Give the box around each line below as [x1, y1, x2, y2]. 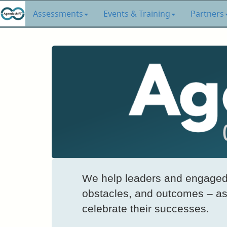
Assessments [33, 8, 83, 19]
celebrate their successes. [82, 203, 209, 215]
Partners [191, 8, 224, 19]
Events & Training [103, 8, 170, 19]
